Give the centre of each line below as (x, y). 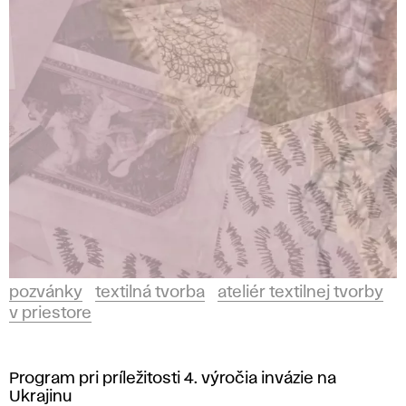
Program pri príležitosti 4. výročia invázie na (173, 379)
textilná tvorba (150, 293)
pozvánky (46, 293)
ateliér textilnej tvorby (300, 293)
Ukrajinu (40, 397)
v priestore (50, 314)
